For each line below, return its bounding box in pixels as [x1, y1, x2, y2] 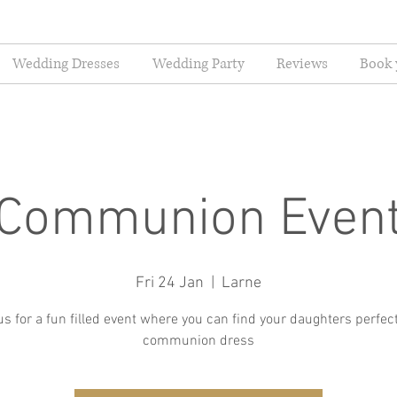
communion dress [143, 332, 254, 351]
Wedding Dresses [12, 54, 120, 74]
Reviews [276, 54, 328, 74]
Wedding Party [152, 54, 245, 74]
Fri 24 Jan [136, 274, 204, 293]
